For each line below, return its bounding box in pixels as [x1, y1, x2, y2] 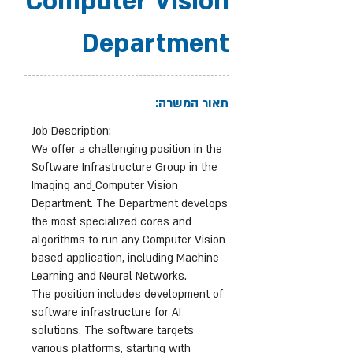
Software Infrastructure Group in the [32, 160, 217, 175]
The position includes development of [32, 287, 223, 302]
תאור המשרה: [152, 95, 229, 112]
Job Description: [32, 124, 111, 139]
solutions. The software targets [32, 323, 194, 338]
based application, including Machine [32, 251, 219, 266]
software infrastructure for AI [32, 305, 181, 320]
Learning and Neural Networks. [32, 269, 187, 284]
